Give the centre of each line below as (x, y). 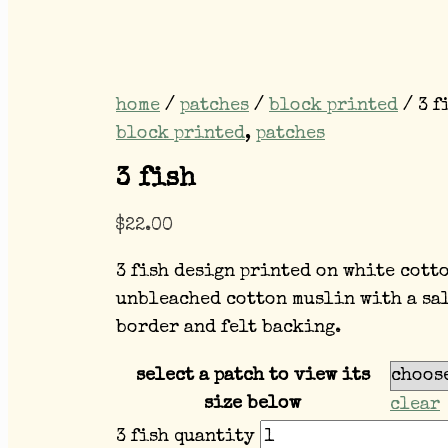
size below (252, 403)
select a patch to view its (252, 375)
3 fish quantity (185, 436)
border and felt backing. (228, 327)
